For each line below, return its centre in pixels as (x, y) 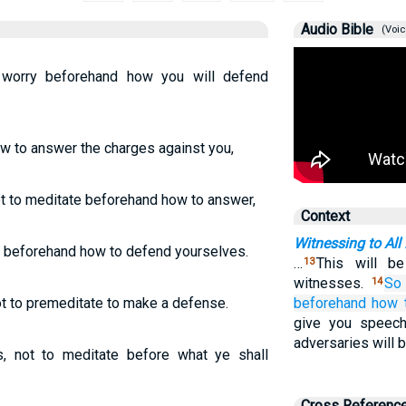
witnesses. (332, 283)
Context (325, 216)
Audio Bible (337, 29)
